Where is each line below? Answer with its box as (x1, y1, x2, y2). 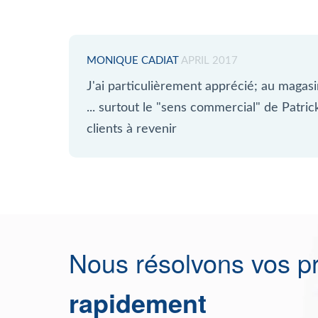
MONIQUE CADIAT (87, 55, 179, 66)
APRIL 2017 (181, 55, 238, 66)
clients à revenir (87, 123, 177, 136)
